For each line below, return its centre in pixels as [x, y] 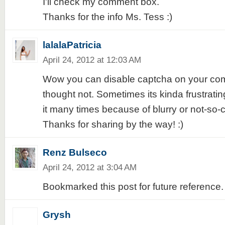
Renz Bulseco [75, 152]
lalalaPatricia [72, 45]
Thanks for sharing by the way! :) [113, 124]
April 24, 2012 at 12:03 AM [92, 60]
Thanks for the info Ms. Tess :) [107, 17]
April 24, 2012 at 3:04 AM [89, 167]
